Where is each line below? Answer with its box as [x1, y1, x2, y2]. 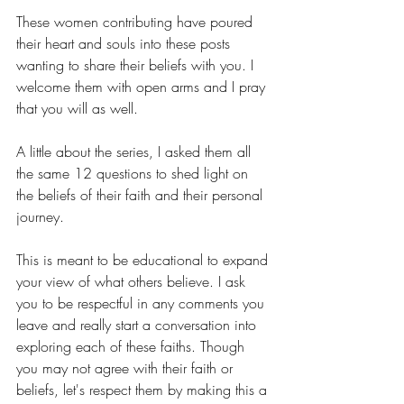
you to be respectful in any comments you [16, 293, 269, 313]
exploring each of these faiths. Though [16, 336, 249, 356]
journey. [16, 207, 69, 226]
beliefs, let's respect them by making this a [16, 380, 271, 399]
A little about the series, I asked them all [16, 142, 255, 161]
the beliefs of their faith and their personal [16, 185, 267, 205]
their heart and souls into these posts [16, 33, 234, 53]
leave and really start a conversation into [16, 315, 261, 335]
